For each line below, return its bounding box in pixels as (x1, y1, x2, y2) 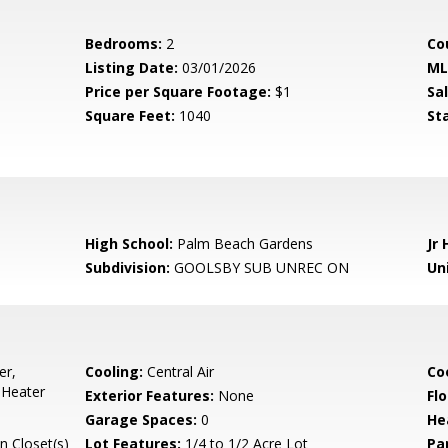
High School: (85, 234, 174, 253)
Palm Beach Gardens (173, 234, 314, 253)
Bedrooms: (85, 34, 163, 53)
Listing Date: (85, 58, 179, 77)
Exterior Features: (85, 386, 215, 405)
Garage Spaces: (85, 410, 198, 429)
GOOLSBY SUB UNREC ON (170, 258, 350, 277)
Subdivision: (85, 258, 171, 277)
